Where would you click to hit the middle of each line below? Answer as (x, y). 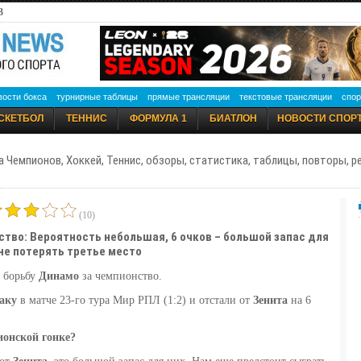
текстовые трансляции (286, 97)
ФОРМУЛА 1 (158, 118)
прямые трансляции (189, 97)
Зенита (270, 301)
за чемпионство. (120, 276)
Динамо (58, 276)
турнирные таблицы (97, 97)
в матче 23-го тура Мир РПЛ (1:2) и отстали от (135, 301)
